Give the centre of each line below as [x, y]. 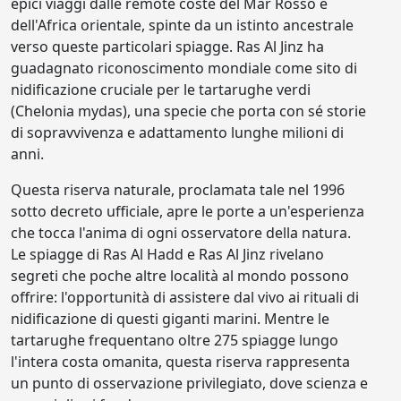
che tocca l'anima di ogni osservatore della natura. [181, 233]
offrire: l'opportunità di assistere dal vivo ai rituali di [185, 297]
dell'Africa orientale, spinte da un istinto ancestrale [182, 25]
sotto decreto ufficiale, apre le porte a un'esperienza [188, 211]
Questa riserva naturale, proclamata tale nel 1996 [178, 190]
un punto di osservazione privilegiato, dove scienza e [189, 383]
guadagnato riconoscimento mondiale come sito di [184, 68]
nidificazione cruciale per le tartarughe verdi [161, 90]
